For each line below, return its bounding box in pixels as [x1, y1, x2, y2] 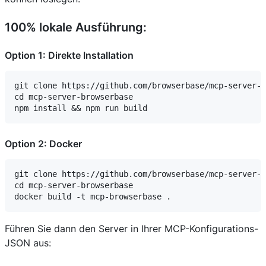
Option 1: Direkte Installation [5, 49, 134, 62]
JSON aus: [5, 237, 51, 249]
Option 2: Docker [5, 138, 82, 150]
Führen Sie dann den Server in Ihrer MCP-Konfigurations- [5, 223, 258, 235]
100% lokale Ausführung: [5, 20, 147, 35]
